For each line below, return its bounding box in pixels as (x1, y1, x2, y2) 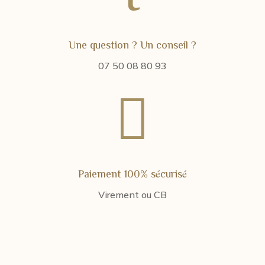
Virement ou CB (98, 189, 167, 201)
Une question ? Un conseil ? (68, 39, 196, 50)
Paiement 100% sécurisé (77, 168, 187, 179)
